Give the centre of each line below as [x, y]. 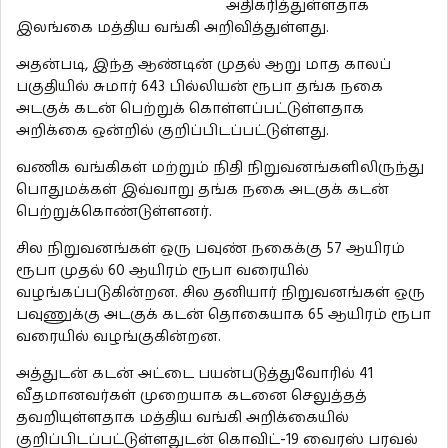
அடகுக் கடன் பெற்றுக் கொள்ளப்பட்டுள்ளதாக [190, 109]
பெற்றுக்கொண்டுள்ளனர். [114, 212]
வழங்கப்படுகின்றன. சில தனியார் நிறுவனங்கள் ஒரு [220, 293]
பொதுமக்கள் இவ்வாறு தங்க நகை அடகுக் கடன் [202, 190]
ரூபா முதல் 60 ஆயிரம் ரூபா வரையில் [162, 271]
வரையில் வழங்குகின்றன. [118, 337]
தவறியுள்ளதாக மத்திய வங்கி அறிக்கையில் [182, 418]
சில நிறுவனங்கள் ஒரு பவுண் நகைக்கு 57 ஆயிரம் [210, 249]
